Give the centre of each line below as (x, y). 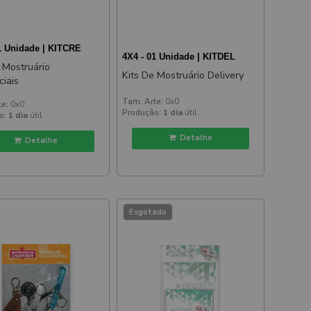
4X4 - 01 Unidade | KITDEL (179, 57)
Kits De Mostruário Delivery (183, 76)
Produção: (142, 112)
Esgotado (148, 212)
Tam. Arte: (143, 101)
